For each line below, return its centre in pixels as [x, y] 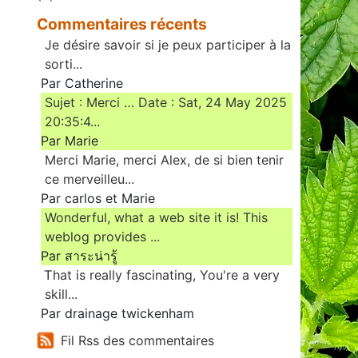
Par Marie [70, 141]
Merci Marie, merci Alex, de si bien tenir [164, 160]
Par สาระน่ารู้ [79, 256]
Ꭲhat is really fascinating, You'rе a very [162, 275]
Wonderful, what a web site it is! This [156, 218]
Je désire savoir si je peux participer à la [168, 45]
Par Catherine [82, 84]
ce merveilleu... [89, 179]
